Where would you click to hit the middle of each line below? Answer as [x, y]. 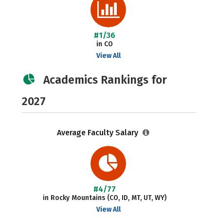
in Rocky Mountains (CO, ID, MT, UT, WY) [105, 198]
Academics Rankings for [105, 80]
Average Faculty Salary [99, 133]
